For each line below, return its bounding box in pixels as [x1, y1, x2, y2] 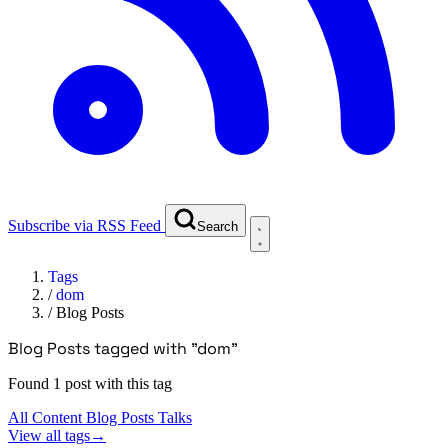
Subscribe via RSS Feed [8, 216, 161, 234]
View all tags [8, 426, 90, 444]
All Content [8, 408, 86, 426]
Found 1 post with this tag [8, 374, 172, 392]
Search [197, 218, 238, 234]
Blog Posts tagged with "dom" [8, 337, 238, 359]
